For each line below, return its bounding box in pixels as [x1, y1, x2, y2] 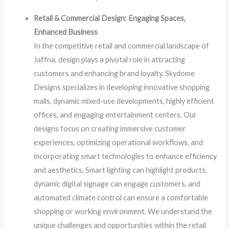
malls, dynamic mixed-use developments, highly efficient [34, 96, 215, 105]
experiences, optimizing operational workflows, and [34, 138, 203, 147]
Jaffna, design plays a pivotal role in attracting [34, 55, 186, 64]
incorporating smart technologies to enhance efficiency [34, 151, 217, 161]
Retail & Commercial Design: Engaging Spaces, [34, 13, 186, 22]
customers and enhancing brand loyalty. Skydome [34, 68, 195, 78]
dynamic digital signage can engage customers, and [34, 179, 201, 188]
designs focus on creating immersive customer [34, 124, 187, 133]
